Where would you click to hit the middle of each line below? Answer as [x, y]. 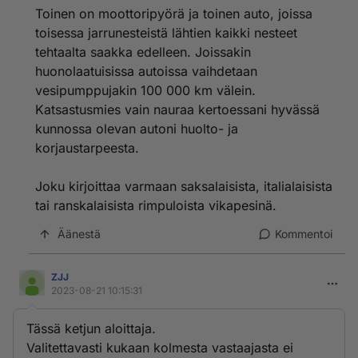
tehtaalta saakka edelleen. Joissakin [143, 52]
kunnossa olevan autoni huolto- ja [137, 129]
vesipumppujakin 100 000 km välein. [145, 90]
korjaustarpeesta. [87, 148]
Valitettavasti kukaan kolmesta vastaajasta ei [160, 348]
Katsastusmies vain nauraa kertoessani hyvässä [177, 109]
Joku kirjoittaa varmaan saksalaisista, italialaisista [184, 186]
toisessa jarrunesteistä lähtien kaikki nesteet [166, 33]
